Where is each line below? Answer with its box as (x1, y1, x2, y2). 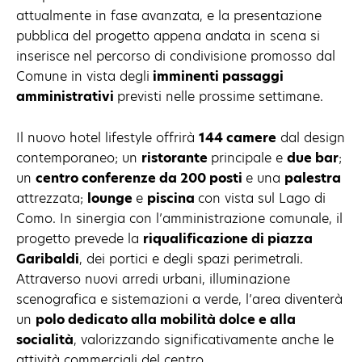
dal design (276, 128, 345, 147)
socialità (16, 330, 74, 349)
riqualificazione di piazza (143, 229, 313, 248)
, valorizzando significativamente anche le (74, 330, 334, 349)
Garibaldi (16, 249, 79, 268)
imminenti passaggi (149, 66, 284, 86)
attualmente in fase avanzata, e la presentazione (16, 6, 322, 25)
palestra (284, 168, 341, 187)
